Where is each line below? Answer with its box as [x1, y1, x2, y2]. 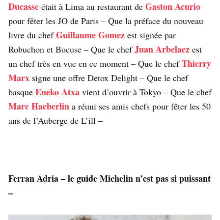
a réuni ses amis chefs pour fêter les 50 [69, 100, 211, 112]
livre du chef [8, 28, 54, 41]
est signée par [125, 28, 176, 41]
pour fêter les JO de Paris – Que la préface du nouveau [8, 14, 203, 27]
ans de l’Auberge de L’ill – [8, 114, 103, 126]
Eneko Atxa [35, 85, 80, 98]
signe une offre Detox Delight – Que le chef [29, 71, 188, 83]
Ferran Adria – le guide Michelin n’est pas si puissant [8, 171, 211, 185]
